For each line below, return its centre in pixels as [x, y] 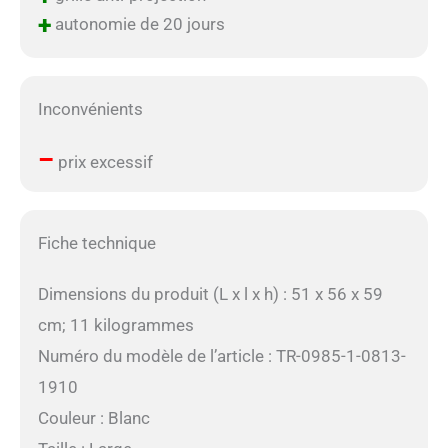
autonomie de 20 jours [137, 24]
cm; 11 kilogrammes [115, 324]
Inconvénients [90, 109]
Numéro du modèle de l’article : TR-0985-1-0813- [221, 355]
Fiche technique [96, 242]
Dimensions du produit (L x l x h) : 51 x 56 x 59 [210, 293]
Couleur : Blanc [93, 417]
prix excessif [103, 162]
